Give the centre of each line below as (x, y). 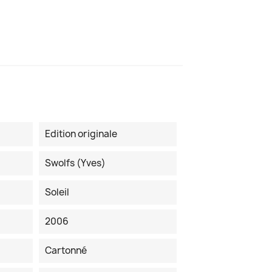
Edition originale (81, 134)
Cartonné (66, 251)
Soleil (57, 192)
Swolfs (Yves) (75, 163)
